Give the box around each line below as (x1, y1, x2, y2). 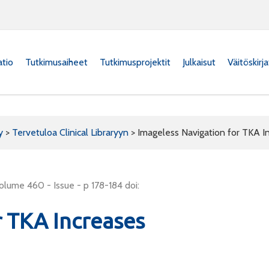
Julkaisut (183, 56, 216, 68)
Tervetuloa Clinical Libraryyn (12, 127, 128, 138)
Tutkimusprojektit (100, 56, 171, 68)
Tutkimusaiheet (25, 56, 88, 68)
